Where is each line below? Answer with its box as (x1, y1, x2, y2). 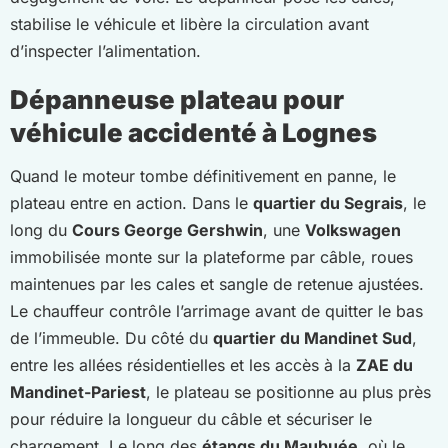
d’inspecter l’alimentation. (10, 40, 201, 61)
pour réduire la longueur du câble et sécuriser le (10, 408, 372, 429)
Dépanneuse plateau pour (10, 83, 344, 115)
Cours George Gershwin (72, 219, 263, 240)
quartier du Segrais (253, 192, 403, 213)
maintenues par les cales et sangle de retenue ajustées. (10, 273, 424, 294)
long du (10, 219, 72, 240)
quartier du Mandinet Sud (213, 327, 412, 348)
